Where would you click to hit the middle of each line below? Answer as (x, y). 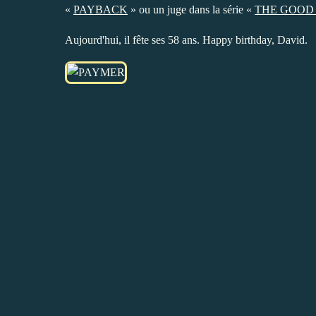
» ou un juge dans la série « (191, 9)
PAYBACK (101, 9)
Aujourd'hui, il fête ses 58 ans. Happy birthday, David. (186, 39)
